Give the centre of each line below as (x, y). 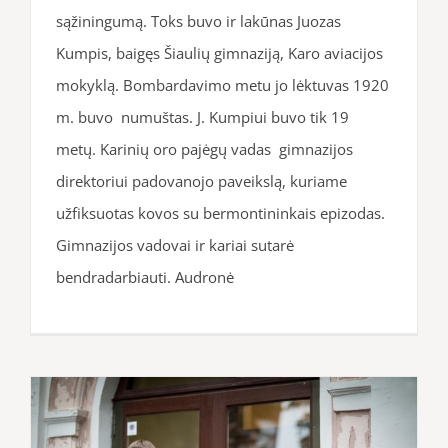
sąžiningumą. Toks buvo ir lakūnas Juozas (198, 20)
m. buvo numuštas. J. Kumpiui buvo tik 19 (202, 116)
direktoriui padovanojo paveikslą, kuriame (201, 180)
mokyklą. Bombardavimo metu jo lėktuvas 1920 (222, 84)
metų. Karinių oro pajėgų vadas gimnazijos (204, 148)
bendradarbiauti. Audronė (145, 276)
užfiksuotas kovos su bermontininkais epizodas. (220, 212)
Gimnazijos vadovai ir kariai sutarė (175, 244)
